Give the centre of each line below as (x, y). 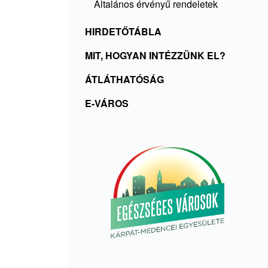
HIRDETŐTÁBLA (123, 31)
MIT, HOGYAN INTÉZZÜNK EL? (155, 55)
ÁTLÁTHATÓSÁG (124, 79)
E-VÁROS (107, 103)
